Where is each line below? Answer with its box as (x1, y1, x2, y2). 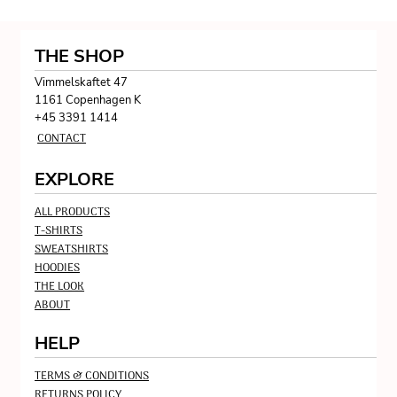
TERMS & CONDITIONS (35, 367, 150, 385)
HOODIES (35, 259, 81, 277)
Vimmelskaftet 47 (35, 74, 128, 90)
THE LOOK (35, 277, 85, 296)
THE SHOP (35, 44, 125, 68)
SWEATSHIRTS (35, 240, 109, 259)
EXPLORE (35, 167, 115, 191)
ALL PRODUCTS (35, 203, 111, 222)
